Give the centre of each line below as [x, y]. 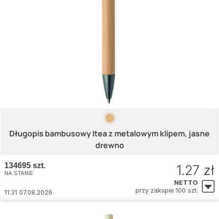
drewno [109, 145]
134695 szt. [25, 166]
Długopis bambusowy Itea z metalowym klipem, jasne [109, 134]
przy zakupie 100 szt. [167, 191]
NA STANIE [19, 173]
